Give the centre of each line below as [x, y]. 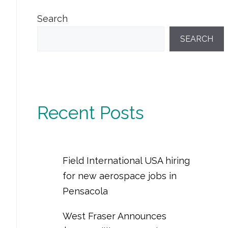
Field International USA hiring [126, 160]
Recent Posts [91, 113]
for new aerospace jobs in [120, 176]
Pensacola [85, 191]
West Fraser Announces [115, 216]
